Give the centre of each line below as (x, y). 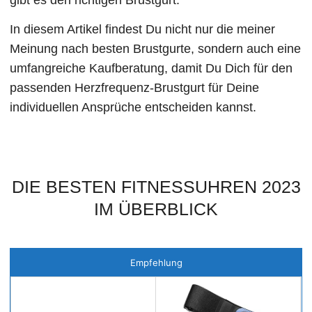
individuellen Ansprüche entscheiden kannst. (133, 107)
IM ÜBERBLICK (156, 209)
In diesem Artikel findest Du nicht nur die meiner (143, 29)
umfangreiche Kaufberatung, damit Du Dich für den (151, 68)
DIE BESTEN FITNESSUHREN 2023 (156, 187)
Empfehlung (156, 263)
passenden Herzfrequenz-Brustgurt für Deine (135, 87)
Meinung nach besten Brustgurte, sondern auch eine (156, 48)
